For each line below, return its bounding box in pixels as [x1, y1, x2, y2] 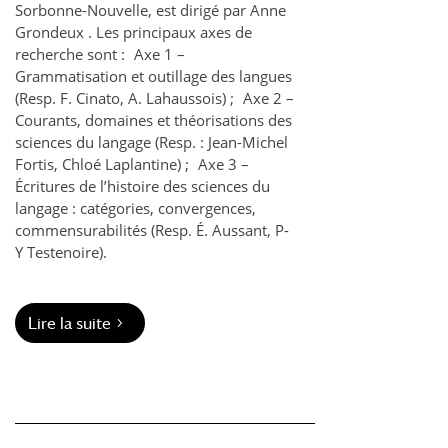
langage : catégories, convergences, [15, 197, 256, 218]
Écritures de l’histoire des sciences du [15, 175, 270, 196]
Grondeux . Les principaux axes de [15, 21, 252, 42]
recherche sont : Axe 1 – [15, 43, 185, 64]
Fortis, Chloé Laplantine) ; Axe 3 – [15, 153, 249, 174]
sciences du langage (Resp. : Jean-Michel [15, 131, 288, 152]
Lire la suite [28, 313, 112, 333]
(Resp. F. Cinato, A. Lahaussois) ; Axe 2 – [15, 87, 294, 108]
